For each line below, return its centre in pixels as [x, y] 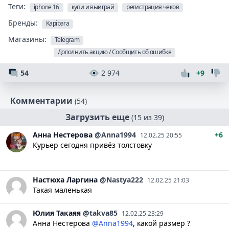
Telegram [67, 39]
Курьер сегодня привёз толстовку [92, 145]
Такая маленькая [62, 190]
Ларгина [82, 179]
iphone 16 [47, 7]
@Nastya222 [121, 179]
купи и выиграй [93, 7]
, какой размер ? [162, 223]
